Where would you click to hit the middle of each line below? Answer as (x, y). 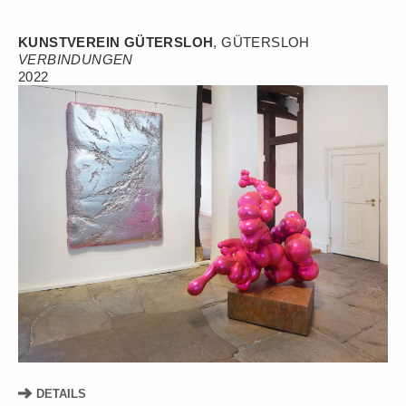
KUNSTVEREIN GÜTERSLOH (116, 42)
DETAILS (59, 393)
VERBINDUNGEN (76, 59)
